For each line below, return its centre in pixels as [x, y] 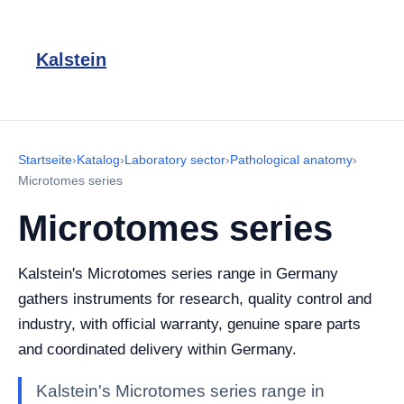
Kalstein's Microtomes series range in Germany [178, 274]
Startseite [45, 160]
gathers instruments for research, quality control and [195, 299]
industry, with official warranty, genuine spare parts [189, 324]
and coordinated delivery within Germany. [157, 349]
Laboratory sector [175, 160]
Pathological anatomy [291, 160]
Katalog [98, 160]
